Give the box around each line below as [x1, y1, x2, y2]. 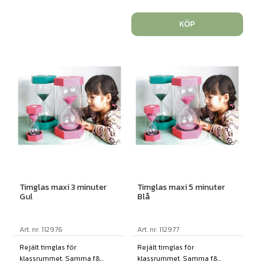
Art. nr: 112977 [137, 224, 179, 235]
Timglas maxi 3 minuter [19, 180, 106, 193]
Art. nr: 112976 [19, 224, 63, 235]
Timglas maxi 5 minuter [137, 180, 225, 193]
